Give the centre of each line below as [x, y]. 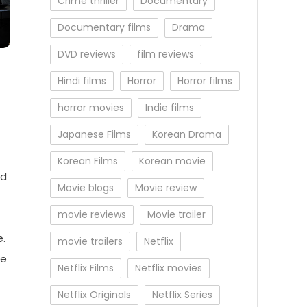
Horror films [205, 81]
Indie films [170, 108]
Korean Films [88, 161]
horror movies [91, 108]
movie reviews [92, 214]
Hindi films [82, 81]
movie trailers [90, 241]
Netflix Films [86, 268]
